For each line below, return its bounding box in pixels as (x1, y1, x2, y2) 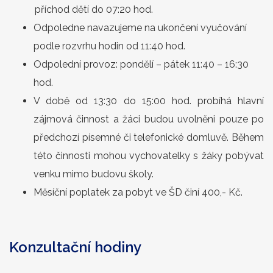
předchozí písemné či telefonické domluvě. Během (34, 132, 264, 143)
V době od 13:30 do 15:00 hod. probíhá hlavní (34, 95, 264, 107)
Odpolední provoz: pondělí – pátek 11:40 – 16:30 (34, 58, 249, 70)
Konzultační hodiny (9, 238, 141, 256)
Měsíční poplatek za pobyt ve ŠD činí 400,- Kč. (34, 186, 245, 198)
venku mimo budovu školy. (34, 168, 154, 180)
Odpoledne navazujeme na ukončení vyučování (34, 22, 247, 34)
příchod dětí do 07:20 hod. (34, 4, 155, 15)
